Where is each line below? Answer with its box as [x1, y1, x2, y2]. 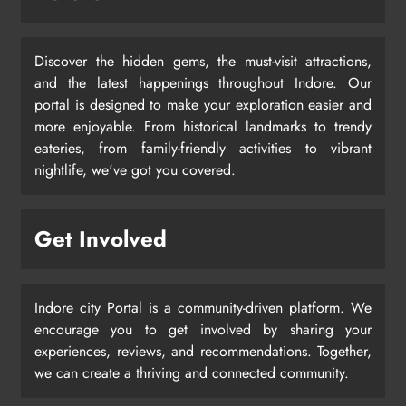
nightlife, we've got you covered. [34, 159, 236, 181]
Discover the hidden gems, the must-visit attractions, [34, 51, 372, 72]
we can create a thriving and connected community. [34, 362, 349, 384]
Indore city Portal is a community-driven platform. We [34, 297, 372, 319]
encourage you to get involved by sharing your [34, 319, 372, 341]
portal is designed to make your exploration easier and [34, 94, 372, 116]
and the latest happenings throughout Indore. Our [34, 72, 372, 94]
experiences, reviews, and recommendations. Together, [34, 341, 372, 362]
